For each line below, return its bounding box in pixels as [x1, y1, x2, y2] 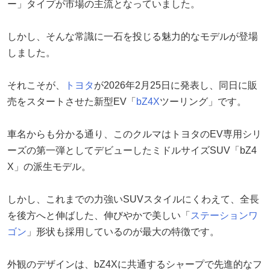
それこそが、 [7, 80, 65, 90]
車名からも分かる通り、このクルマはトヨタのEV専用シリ [7, 128, 262, 139]
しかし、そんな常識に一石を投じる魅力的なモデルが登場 [7, 31, 258, 42]
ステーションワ [190, 210, 258, 221]
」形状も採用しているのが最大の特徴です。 [27, 226, 219, 237]
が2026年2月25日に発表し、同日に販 [94, 80, 257, 90]
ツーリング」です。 [160, 96, 246, 107]
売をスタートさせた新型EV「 [7, 96, 136, 107]
